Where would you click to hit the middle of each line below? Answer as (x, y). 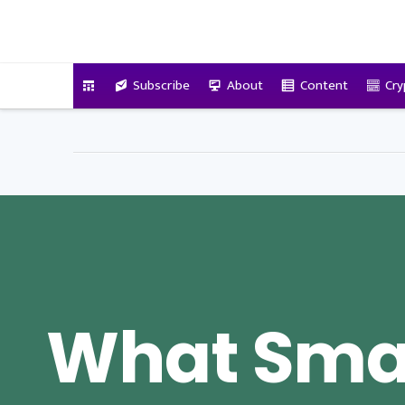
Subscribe (161, 85)
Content (324, 85)
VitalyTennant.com (175, 24)
